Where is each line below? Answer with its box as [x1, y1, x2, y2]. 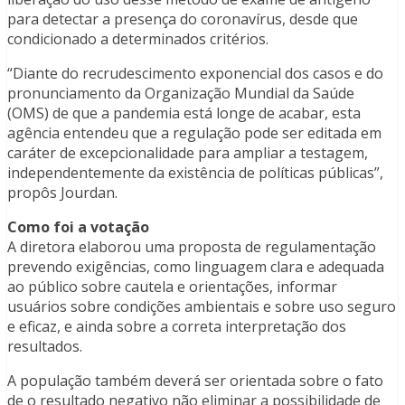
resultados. [7, 336, 82, 357]
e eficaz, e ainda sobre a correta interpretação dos [7, 316, 346, 337]
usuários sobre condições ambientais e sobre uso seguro [7, 297, 396, 317]
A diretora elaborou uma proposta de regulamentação [7, 237, 376, 258]
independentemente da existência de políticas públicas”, [7, 163, 383, 184]
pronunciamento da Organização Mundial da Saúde [7, 83, 354, 104]
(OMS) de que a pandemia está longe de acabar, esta [7, 103, 361, 124]
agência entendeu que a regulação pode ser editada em [7, 123, 381, 144]
